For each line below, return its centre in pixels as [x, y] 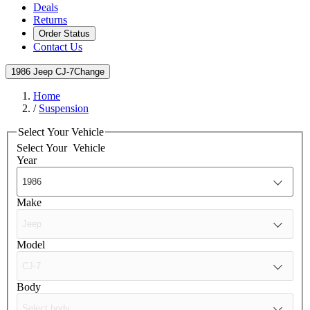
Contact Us [58, 46]
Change [89, 71]
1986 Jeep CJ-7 [43, 71]
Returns [50, 19]
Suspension [64, 108]
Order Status [64, 33]
